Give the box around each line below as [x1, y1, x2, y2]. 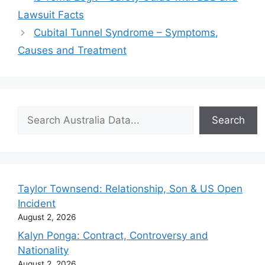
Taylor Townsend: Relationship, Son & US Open [18, 183, 243, 195]
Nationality [18, 244, 69, 256]
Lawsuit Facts [18, 9, 84, 21]
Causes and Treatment [18, 44, 127, 57]
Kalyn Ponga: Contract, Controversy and [18, 229, 208, 241]
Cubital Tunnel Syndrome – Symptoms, [34, 27, 219, 39]
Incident [18, 198, 56, 210]
